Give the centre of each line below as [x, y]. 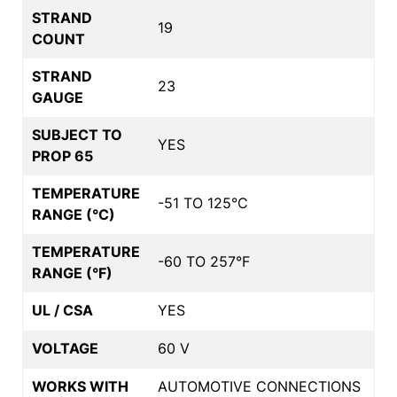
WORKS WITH [80, 386]
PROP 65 [62, 156]
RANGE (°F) [72, 272]
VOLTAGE [65, 348]
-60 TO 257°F [204, 261]
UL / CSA [62, 310]
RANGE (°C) [74, 214]
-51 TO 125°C [203, 202]
